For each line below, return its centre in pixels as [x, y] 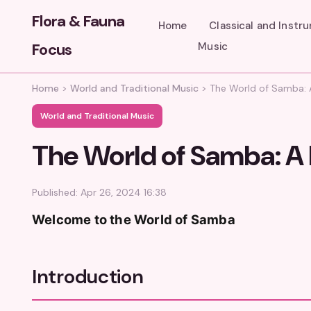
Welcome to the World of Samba [134, 219]
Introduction [88, 277]
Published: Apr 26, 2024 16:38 [99, 192]
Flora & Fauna [78, 21]
